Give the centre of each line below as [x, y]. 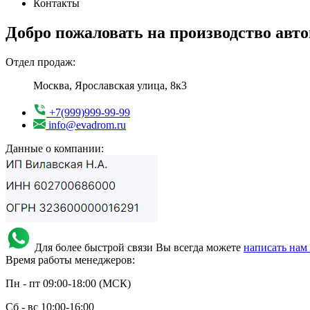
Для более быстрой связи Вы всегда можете [139, 247]
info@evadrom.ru [87, 125]
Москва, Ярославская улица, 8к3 [110, 85]
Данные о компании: [55, 148]
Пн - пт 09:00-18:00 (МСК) [68, 283]
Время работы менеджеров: [70, 259]
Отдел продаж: [40, 62]
